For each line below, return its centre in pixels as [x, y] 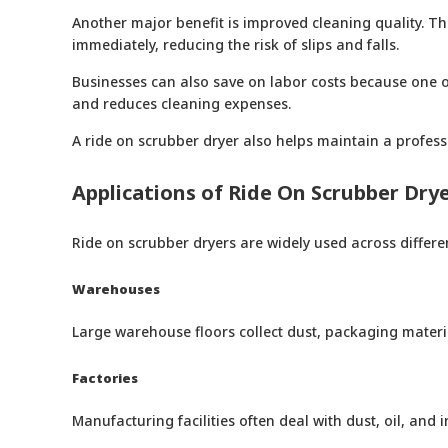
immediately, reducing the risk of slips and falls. [235, 45]
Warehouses [116, 289]
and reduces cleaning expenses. [181, 104]
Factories [105, 378]
